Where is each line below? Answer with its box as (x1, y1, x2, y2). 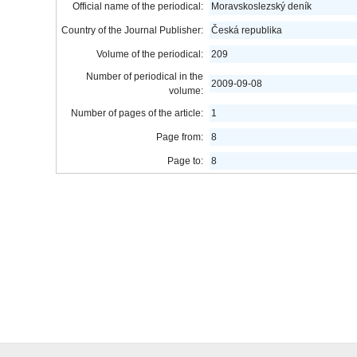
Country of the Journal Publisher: (61, 25, 203, 36)
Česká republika (211, 25, 282, 36)
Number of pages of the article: (71, 108, 203, 119)
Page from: (156, 131, 203, 143)
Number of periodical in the (86, 71, 203, 82)
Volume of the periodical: (96, 49, 203, 60)
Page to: (167, 155, 203, 167)
